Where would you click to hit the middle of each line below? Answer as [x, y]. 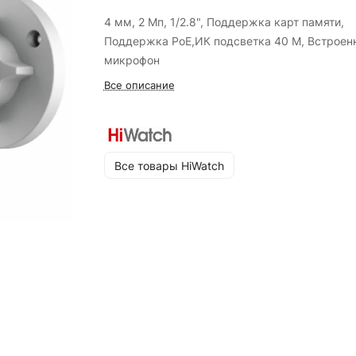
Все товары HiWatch [169, 165]
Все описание [139, 85]
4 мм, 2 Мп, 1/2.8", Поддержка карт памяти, [224, 22]
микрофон [132, 60]
